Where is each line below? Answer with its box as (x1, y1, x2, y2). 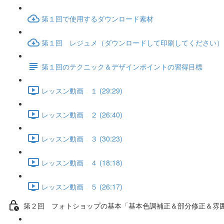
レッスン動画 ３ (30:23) (41, 133, 122, 143)
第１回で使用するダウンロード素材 (41, 13, 153, 23)
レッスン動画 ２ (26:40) (41, 109, 122, 119)
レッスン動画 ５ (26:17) (41, 181, 122, 191)
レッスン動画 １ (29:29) (41, 85, 122, 95)
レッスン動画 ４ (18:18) (41, 157, 122, 167)
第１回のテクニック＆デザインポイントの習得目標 (41, 61, 202, 71)
